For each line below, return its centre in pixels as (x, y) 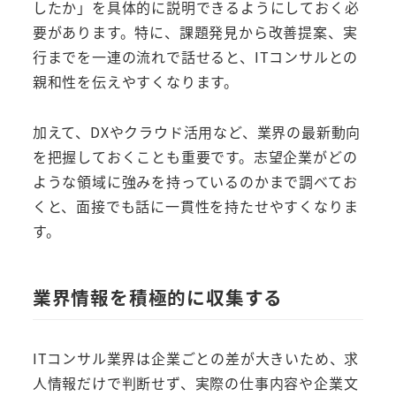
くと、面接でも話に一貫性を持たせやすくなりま (195, 206)
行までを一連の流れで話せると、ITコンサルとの (195, 57)
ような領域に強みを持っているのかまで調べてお (195, 182)
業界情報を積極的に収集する (158, 297)
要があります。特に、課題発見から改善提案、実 (195, 32)
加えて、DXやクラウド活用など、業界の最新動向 (197, 132)
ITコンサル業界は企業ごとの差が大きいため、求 (196, 358)
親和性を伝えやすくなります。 (135, 82)
